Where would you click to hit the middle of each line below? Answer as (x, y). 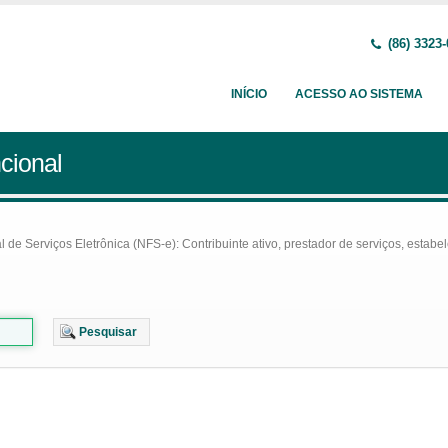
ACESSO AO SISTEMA (359, 94)
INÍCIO (249, 94)
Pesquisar (107, 332)
